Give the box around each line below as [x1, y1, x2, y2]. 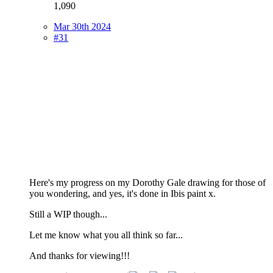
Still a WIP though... [29, 208, 107, 219]
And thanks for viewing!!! [29, 250, 130, 261]
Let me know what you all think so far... [29, 229, 183, 240]
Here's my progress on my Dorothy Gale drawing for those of [29, 177, 266, 188]
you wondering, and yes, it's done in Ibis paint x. [29, 188, 216, 199]
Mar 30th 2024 [54, 21, 111, 32]
